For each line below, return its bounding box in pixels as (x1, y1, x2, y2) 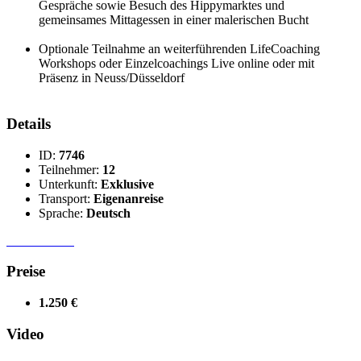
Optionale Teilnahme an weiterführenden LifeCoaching (39, 42, 320, 56)
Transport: (39, 191, 93, 205)
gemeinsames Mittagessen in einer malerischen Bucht (39, 13, 309, 27)
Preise (6, 263, 45, 280)
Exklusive (101, 176, 154, 191)
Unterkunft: (39, 176, 101, 191)
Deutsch (86, 205, 131, 220)
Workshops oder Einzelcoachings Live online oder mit (39, 56, 314, 71)
